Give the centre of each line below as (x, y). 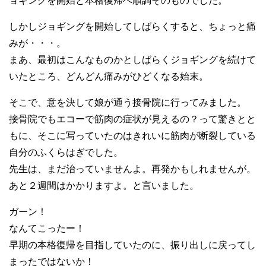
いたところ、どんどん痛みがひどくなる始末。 (109, 76)
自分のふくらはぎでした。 (66, 152)
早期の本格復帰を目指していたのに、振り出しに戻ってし (132, 245)
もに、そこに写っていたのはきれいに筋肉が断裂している (132, 135)
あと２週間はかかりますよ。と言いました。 (104, 185)
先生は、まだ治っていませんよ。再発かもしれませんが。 (132, 169)
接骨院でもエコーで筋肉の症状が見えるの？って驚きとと (132, 119)
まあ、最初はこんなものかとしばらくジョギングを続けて (132, 59)
